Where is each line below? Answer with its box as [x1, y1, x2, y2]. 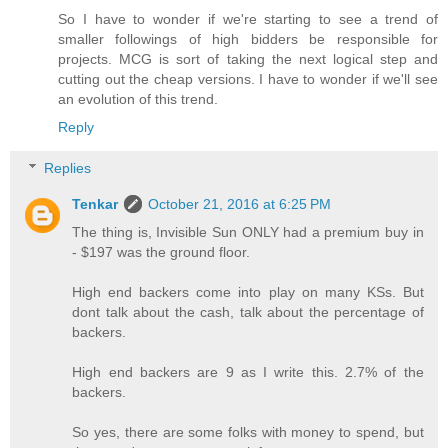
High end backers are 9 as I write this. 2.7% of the [72, 364, 424, 381]
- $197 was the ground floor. [72, 244, 251, 261]
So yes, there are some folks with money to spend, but [72, 424, 424, 441]
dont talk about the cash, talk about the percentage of [72, 304, 424, 321]
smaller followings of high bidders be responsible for [58, 30, 438, 47]
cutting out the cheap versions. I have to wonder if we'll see [58, 70, 438, 87]
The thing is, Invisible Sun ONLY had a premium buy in [72, 224, 424, 241]
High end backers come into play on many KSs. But [72, 284, 424, 301]
